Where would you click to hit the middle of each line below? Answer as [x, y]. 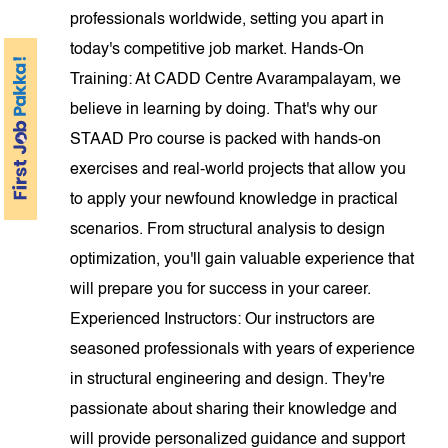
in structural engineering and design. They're [228, 380]
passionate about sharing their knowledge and [234, 410]
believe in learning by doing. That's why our [224, 110]
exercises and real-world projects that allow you [238, 170]
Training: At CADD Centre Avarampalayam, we [236, 80]
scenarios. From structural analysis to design [228, 230]
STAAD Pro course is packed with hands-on [226, 140]
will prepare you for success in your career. [221, 290]
